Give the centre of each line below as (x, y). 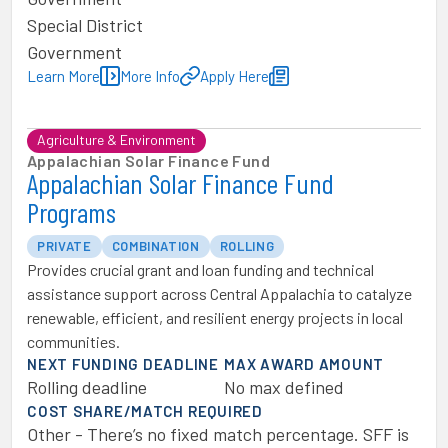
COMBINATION (155, 246)
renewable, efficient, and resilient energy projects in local (215, 317)
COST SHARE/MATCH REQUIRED (145, 411)
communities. (73, 341)
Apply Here (234, 76)
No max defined (284, 387)
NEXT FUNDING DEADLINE (123, 364)
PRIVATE (64, 246)
